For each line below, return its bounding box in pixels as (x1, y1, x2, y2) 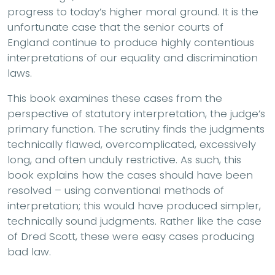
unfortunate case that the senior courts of (7, 19, 223, 34)
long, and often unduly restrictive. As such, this (7, 152, 241, 167)
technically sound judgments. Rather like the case (7, 213, 261, 228)
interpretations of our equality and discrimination (7, 50, 258, 65)
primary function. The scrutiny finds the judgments (7, 121, 265, 136)
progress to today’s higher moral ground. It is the (7, 4, 258, 19)
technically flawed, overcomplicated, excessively (7, 136, 256, 152)
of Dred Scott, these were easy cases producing (7, 228, 254, 244)
